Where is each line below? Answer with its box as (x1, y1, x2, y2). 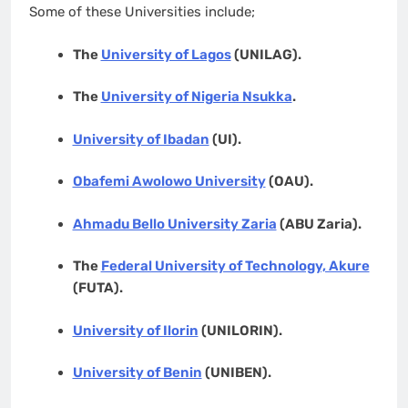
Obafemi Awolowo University (72, 173, 266, 190)
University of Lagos (100, 46, 231, 63)
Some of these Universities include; (29, 4, 255, 21)
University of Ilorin (72, 321, 199, 339)
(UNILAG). (230, 46, 304, 63)
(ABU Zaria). (276, 215, 362, 232)
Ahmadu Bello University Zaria (72, 215, 277, 232)
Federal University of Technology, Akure (100, 258, 370, 275)
